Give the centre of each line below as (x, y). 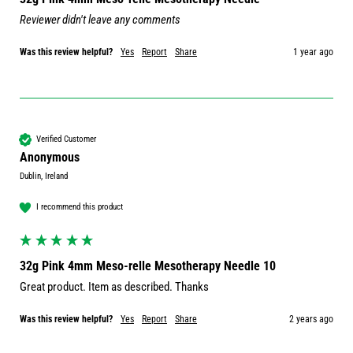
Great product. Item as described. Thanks (115, 286)
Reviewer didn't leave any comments (100, 19)
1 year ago (313, 52)
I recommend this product (80, 207)
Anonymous (50, 157)
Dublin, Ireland (44, 176)
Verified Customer (66, 139)
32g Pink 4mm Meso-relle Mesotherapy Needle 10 (148, 266)
